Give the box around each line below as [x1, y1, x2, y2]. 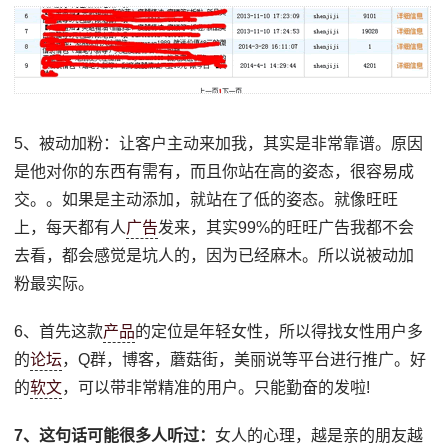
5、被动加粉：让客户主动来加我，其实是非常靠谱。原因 [14, 134, 424, 152]
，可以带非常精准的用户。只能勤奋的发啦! [62, 378, 371, 396]
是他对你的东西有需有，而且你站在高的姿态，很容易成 [14, 162, 415, 180]
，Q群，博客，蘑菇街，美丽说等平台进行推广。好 [62, 350, 427, 368]
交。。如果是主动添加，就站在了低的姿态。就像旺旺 [14, 190, 399, 208]
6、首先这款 [14, 322, 104, 340]
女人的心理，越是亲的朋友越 [215, 426, 424, 444]
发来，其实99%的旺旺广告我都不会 [158, 218, 415, 236]
